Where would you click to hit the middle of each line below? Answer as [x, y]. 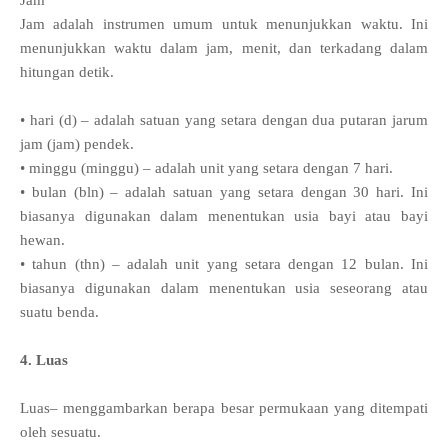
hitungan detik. [67, 72]
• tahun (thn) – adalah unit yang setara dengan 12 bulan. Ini [224, 264]
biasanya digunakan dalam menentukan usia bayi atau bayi [224, 216]
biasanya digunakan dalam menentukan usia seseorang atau [224, 288]
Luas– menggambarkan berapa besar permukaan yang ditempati [224, 408]
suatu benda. [59, 312]
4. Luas [44, 360]
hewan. [42, 240]
